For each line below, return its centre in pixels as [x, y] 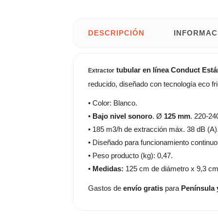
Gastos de [106, 188]
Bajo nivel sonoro [122, 116]
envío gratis [143, 188]
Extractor [101, 70]
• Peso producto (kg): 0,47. [130, 155]
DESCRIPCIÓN [116, 33]
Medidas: [108, 169]
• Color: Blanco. [113, 103]
